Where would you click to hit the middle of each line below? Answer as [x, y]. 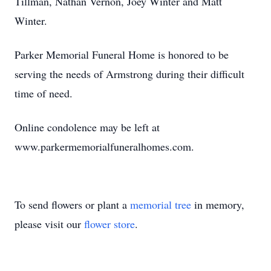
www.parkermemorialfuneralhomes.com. [104, 146]
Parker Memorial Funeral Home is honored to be [122, 54]
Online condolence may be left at [87, 127]
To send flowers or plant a [72, 204]
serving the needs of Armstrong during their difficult [129, 74]
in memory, [218, 204]
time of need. [44, 93]
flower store [109, 224]
